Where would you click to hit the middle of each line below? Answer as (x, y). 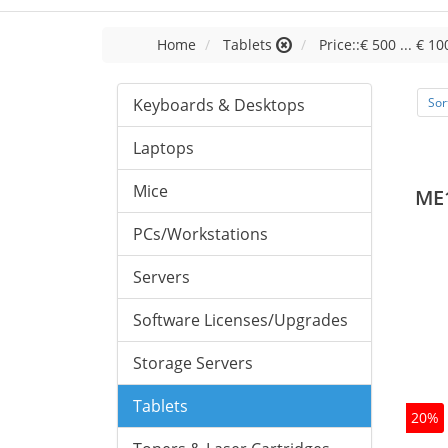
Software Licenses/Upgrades (240, 320)
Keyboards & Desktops (219, 105)
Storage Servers (193, 363)
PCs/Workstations (200, 234)
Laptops (163, 148)
